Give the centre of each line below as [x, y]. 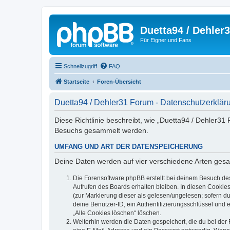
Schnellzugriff [80, 66]
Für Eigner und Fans [166, 40]
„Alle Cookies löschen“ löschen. [117, 213]
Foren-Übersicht [119, 81]
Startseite [76, 81]
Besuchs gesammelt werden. [101, 130]
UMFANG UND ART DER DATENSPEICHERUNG [129, 147]
